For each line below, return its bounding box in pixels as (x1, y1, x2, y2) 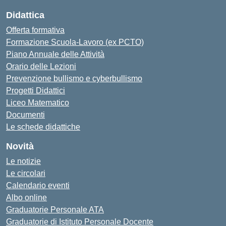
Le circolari (6, 169, 45, 178)
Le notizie (6, 157, 41, 165)
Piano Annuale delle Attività (6, 50, 104, 59)
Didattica (6, 10, 44, 20)
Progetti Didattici (6, 86, 65, 95)
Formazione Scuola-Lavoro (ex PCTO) (6, 38, 144, 46)
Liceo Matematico (6, 98, 69, 107)
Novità (6, 141, 34, 151)
